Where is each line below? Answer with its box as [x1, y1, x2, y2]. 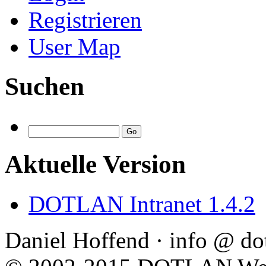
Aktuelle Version [5, 150, 186, 179]
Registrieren [28, 7, 142, 33]
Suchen [5, 72, 84, 101]
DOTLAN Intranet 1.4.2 [28, 191, 255, 217]
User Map [28, 34, 121, 60]
